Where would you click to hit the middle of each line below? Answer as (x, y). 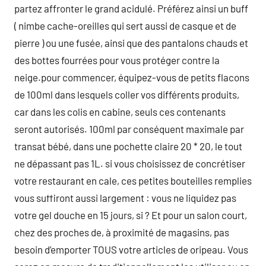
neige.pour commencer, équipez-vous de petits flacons (132, 77)
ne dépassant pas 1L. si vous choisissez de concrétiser (130, 163)
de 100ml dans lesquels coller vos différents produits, (127, 94)
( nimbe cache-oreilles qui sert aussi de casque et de (125, 26)
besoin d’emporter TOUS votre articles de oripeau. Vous (131, 249)
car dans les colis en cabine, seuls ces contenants (120, 112)
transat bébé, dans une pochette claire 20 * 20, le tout (128, 146)
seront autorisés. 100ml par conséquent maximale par (129, 129)
